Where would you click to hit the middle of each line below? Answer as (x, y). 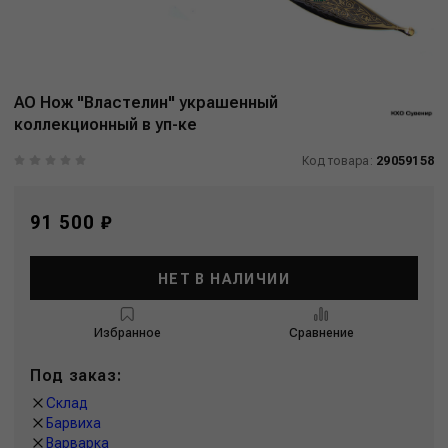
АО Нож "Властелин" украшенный (146, 102)
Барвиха (73, 422)
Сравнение (321, 332)
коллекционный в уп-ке (105, 124)
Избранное (127, 332)
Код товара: (339, 161)
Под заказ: (76, 375)
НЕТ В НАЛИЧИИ (224, 279)
